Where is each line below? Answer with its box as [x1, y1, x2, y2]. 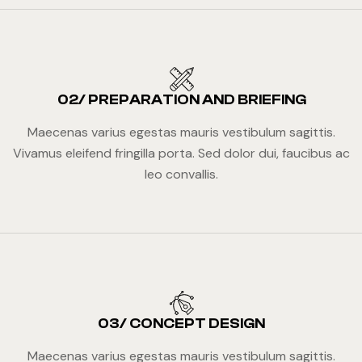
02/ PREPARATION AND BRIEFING [57, 91, 306, 108]
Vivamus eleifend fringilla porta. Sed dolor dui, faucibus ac [13, 145, 351, 162]
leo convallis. [145, 166, 219, 183]
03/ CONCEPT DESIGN [98, 315, 266, 332]
